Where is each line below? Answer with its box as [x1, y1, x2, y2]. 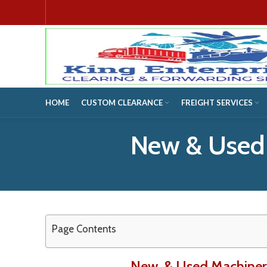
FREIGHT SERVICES [181, 97, 253, 107]
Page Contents [52, 222, 116, 235]
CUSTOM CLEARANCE [81, 97, 163, 107]
